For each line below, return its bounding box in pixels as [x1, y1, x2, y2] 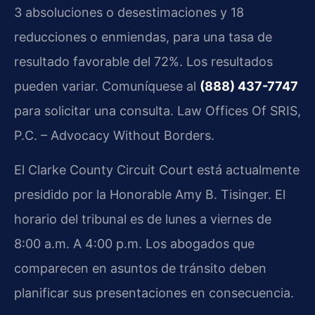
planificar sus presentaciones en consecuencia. [14, 285, 294, 301]
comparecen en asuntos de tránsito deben [14, 261, 266, 276]
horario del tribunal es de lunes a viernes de [14, 212, 271, 227]
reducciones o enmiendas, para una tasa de [14, 29, 272, 44]
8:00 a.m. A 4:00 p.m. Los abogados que [14, 236, 255, 252]
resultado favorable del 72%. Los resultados [14, 53, 273, 69]
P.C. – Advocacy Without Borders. [14, 127, 214, 143]
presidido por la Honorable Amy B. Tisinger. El [14, 187, 285, 202]
